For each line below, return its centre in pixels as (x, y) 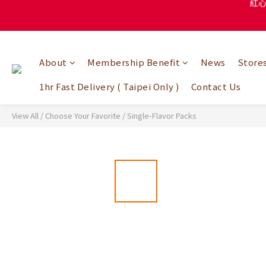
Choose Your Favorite (83, 115)
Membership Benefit (134, 62)
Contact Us (216, 86)
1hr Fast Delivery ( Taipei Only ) (109, 86)
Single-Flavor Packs (162, 115)
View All (25, 115)
